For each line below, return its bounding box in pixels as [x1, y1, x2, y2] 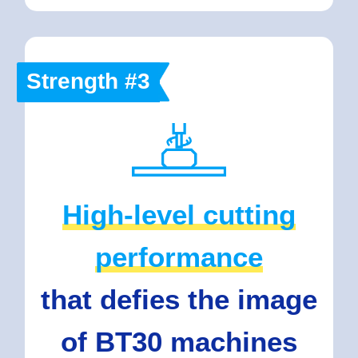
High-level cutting [62, 199, 296, 231]
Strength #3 [26, 69, 150, 94]
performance [94, 241, 263, 273]
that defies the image [40, 284, 317, 316]
